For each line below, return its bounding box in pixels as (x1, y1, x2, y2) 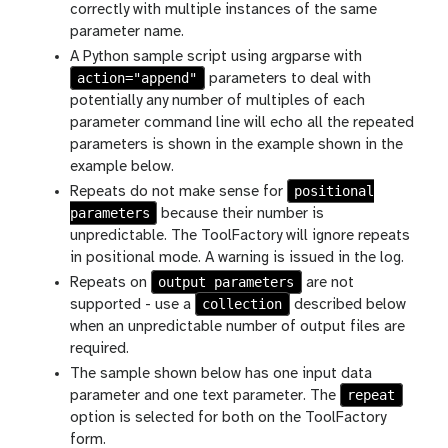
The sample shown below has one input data (70, 366, 372, 383)
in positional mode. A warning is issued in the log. (70, 250, 404, 267)
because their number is (157, 206, 325, 223)
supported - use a (70, 297, 195, 314)
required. (70, 341, 129, 358)
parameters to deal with (204, 71, 371, 88)
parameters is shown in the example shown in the (70, 137, 403, 154)
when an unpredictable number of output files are (70, 319, 405, 336)
